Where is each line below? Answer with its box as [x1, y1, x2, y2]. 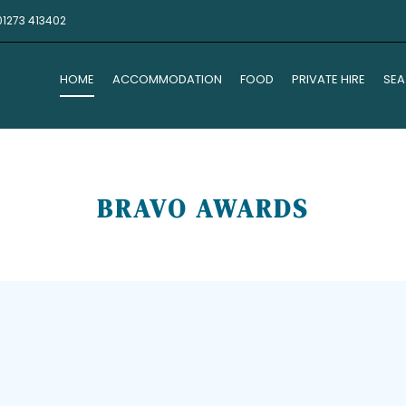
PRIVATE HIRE [292, 71, 365, 88]
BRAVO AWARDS [97, 191, 309, 226]
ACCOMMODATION [112, 71, 222, 88]
